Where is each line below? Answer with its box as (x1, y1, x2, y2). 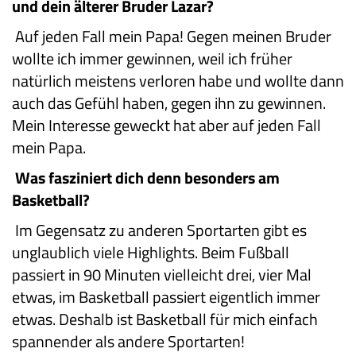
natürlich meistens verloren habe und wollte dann (12, 68, 344, 94)
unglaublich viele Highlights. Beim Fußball (12, 240, 289, 265)
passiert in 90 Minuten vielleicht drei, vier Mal (12, 262, 311, 288)
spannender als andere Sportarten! (12, 329, 245, 354)
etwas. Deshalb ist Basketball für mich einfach (12, 307, 318, 332)
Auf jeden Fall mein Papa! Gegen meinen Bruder (15, 24, 331, 49)
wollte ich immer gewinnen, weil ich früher (12, 46, 292, 72)
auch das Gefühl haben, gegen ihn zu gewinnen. (12, 91, 326, 116)
